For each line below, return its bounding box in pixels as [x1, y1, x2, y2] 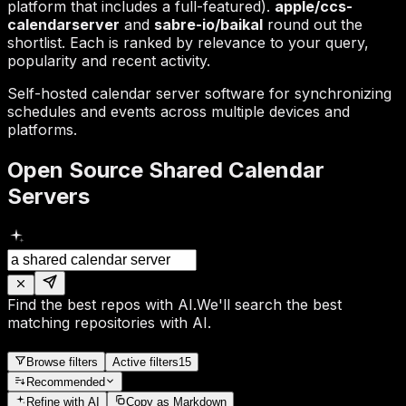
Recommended [26, 374, 105, 389]
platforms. [7, 120, 77, 139]
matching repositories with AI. [7, 313, 211, 332]
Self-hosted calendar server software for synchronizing [7, 83, 391, 102]
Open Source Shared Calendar [7, 156, 324, 183]
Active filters [112, 354, 179, 369]
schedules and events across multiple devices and [7, 101, 350, 121]
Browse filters [26, 354, 98, 369]
